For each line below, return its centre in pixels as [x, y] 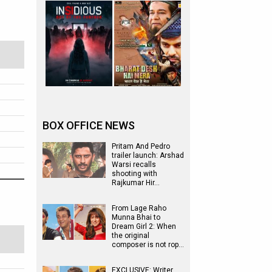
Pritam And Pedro [141, 146]
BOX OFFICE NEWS [89, 125]
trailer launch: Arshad [148, 155]
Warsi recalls [134, 165]
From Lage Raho [139, 208]
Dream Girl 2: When [144, 226]
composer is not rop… [148, 245]
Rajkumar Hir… [136, 183]
